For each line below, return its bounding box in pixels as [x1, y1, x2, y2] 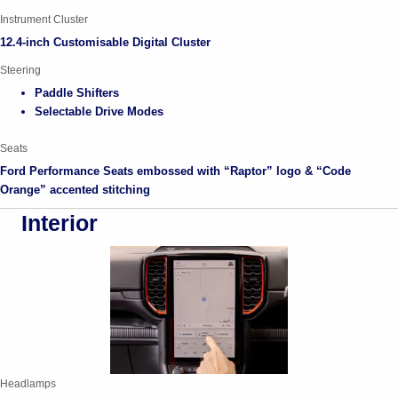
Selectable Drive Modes [35, 104, 164, 118]
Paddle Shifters [35, 85, 120, 99]
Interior [21, 210, 98, 235]
